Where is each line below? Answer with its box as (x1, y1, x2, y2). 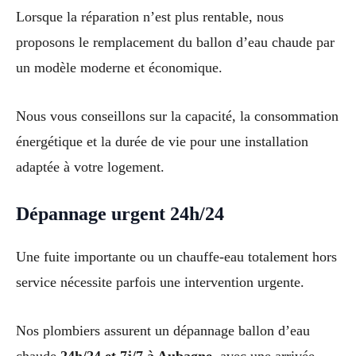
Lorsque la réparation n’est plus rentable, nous (16, 9, 284, 25)
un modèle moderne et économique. (16, 60, 222, 76)
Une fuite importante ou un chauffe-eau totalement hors (16, 249, 337, 265)
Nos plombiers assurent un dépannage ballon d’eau (16, 322, 310, 339)
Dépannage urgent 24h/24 (16, 203, 224, 225)
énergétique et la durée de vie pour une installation (16, 133, 308, 150)
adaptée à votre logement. (16, 159, 164, 176)
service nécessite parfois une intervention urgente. (16, 274, 304, 291)
